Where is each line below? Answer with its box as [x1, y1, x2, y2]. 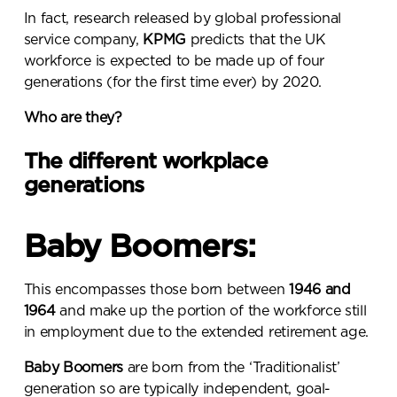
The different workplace [23, 151, 268, 173]
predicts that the [186, 33, 305, 48]
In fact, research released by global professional [23, 12, 342, 27]
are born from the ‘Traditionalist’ [122, 360, 340, 375]
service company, [23, 33, 144, 48]
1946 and [289, 282, 351, 297]
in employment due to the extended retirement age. [23, 324, 370, 339]
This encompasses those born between [23, 282, 290, 297]
